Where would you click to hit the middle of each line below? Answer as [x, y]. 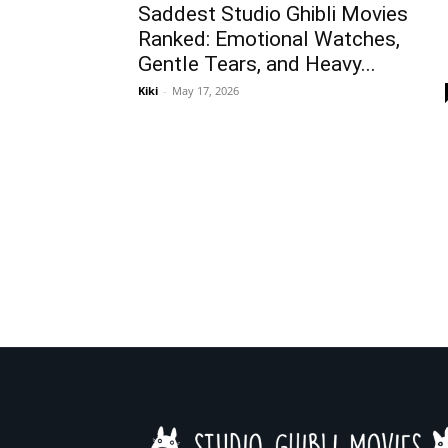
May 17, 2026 [205, 90]
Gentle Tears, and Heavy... [257, 64]
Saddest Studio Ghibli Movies [273, 14]
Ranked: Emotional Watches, [269, 39]
